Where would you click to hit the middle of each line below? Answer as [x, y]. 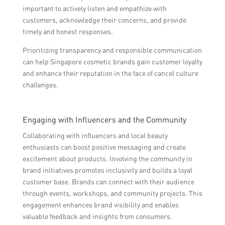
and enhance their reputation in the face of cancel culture [110, 73]
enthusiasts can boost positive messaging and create [104, 147]
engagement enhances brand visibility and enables [100, 205]
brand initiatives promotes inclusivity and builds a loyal [107, 170]
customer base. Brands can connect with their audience [108, 182]
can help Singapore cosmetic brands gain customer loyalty [112, 62]
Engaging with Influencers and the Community [104, 120]
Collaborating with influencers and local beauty [95, 136]
